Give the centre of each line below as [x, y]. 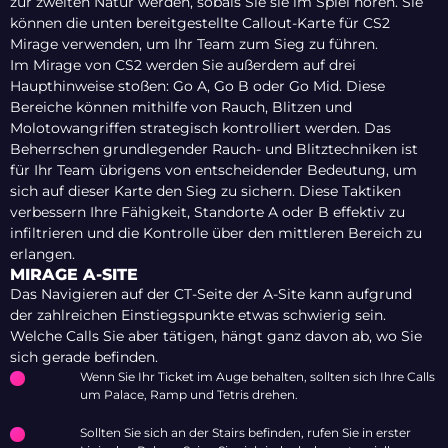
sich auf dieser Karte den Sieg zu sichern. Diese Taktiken [205, 191]
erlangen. [42, 254]
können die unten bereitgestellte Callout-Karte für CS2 [200, 23]
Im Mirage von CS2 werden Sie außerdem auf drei [183, 65]
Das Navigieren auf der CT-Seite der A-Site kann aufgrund [211, 294]
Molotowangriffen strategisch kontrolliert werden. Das [200, 128]
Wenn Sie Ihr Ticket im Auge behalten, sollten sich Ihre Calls [257, 377]
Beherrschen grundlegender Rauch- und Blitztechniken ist [214, 149]
